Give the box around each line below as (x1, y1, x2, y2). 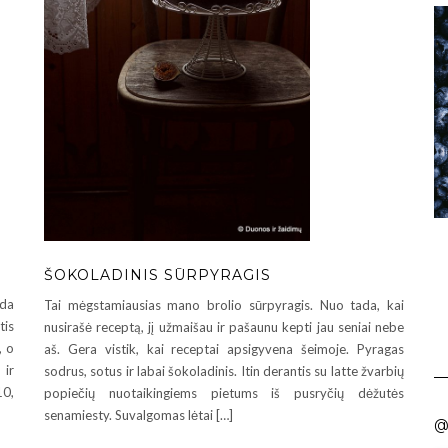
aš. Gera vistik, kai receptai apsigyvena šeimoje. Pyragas (44, 340, 404, 357)
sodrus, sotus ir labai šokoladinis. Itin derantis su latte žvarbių (44, 362, 404, 379)
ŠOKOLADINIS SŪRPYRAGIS (44, 265, 271, 284)
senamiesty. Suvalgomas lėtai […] (44, 406, 233, 423)
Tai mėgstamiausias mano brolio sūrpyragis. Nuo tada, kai (44, 296, 404, 313)
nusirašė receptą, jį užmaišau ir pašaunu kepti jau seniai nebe (44, 318, 404, 335)
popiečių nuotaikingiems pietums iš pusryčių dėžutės (44, 384, 404, 401)
